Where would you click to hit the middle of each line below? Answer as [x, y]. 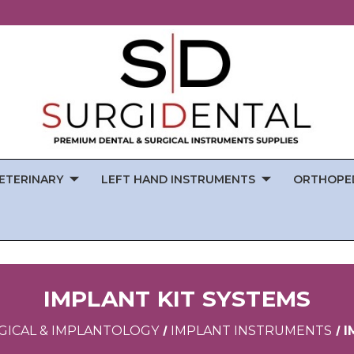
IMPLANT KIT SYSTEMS [177, 298]
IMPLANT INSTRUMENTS [252, 330]
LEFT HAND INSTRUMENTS [178, 179]
